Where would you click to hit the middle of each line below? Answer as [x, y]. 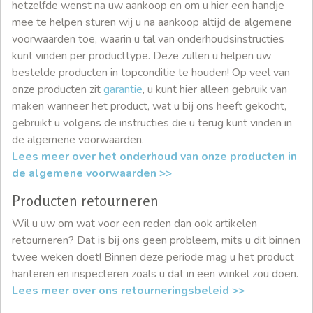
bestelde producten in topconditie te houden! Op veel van [151, 72]
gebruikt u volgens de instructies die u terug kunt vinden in [152, 123]
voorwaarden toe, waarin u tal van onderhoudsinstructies [148, 39]
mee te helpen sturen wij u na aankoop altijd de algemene [152, 22]
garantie [123, 89]
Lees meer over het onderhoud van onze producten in [154, 156]
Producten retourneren [85, 201]
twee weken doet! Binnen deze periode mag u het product [153, 257]
